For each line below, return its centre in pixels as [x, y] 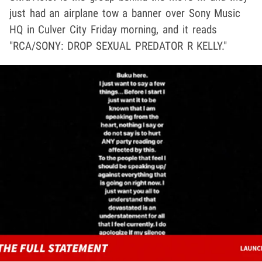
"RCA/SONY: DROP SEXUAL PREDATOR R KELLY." [118, 46]
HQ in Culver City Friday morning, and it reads [113, 29]
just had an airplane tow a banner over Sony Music [125, 13]
